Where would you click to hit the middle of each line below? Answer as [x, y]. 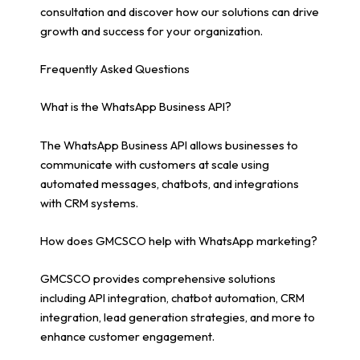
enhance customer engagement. [127, 337]
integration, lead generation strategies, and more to [178, 317]
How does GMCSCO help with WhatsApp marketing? [179, 240]
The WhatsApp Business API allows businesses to [169, 145]
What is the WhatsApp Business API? [136, 107]
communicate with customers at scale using [155, 164]
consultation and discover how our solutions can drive [180, 11]
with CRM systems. [89, 202]
